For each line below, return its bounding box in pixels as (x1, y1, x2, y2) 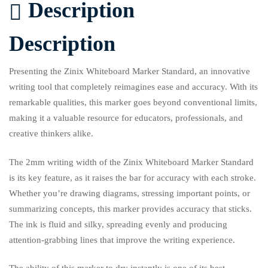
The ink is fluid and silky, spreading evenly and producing (9, 219, 227, 229)
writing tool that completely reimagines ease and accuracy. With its (9, 82, 258, 92)
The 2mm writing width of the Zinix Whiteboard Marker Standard (9, 157, 254, 167)
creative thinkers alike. (9, 129, 93, 139)
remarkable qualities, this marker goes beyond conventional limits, (9, 98, 257, 108)
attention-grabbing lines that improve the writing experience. (9, 234, 235, 245)
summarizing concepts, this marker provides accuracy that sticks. (9, 203, 252, 214)
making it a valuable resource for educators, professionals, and (9, 113, 243, 123)
